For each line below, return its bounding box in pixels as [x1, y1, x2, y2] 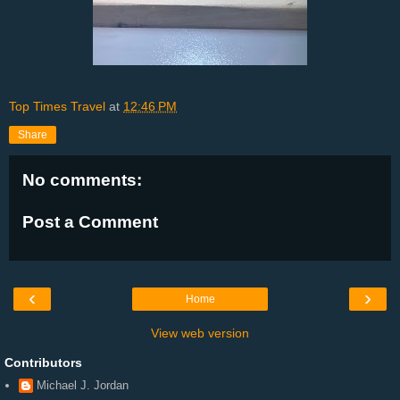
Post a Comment [22, 212, 158, 232]
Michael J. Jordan [37, 378, 129, 392]
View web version [151, 325, 249, 340]
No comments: [22, 170, 142, 189]
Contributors [4, 354, 82, 370]
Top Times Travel [9, 98, 105, 113]
